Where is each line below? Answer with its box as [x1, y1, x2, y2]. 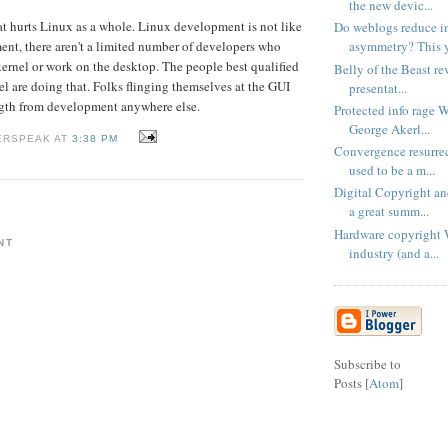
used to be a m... [349, 161, 435, 180]
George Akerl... [349, 119, 430, 138]
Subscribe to [334, 354, 401, 373]
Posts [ [334, 373, 369, 392]
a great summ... [349, 202, 429, 221]
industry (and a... [349, 243, 439, 262]
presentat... [349, 78, 407, 97]
